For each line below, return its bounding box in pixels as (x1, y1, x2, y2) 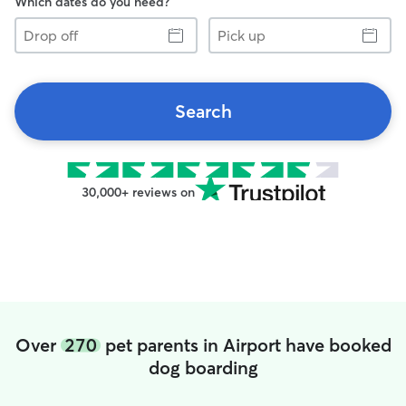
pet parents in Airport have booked (100, 333, 391, 356)
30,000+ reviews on (81, 184, 195, 200)
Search (174, 100, 232, 122)
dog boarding (148, 356, 258, 379)
